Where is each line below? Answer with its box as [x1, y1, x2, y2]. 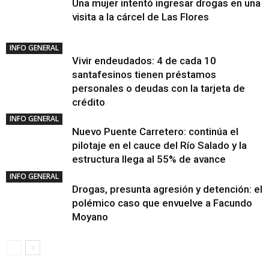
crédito [72, 96, 105, 108]
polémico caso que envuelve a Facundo [72, 197, 252, 209]
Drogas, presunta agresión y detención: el [72, 183, 262, 195]
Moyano [72, 211, 108, 223]
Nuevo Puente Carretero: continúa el [72, 125, 238, 138]
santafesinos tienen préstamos [72, 68, 216, 80]
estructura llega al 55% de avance [72, 153, 226, 165]
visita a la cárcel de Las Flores [72, 11, 209, 23]
